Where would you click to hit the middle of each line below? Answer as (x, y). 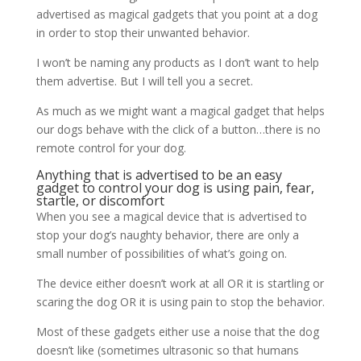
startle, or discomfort (100, 201)
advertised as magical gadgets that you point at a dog (176, 15)
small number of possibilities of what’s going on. (161, 254)
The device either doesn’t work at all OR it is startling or (180, 284)
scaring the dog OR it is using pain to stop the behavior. (180, 302)
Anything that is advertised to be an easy (159, 175)
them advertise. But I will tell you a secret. (144, 81)
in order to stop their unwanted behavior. (143, 33)
